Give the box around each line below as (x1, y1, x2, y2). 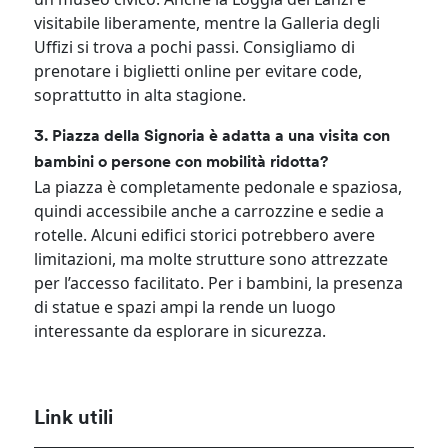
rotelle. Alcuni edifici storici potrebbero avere (34, 223, 376, 246)
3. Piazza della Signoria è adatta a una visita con (34, 128, 391, 145)
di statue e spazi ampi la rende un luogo (34, 295, 337, 318)
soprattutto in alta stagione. (34, 83, 247, 106)
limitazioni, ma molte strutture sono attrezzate (34, 247, 389, 270)
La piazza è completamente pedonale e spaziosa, (34, 175, 403, 198)
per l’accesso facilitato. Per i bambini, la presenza (34, 271, 404, 294)
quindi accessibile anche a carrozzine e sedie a (34, 199, 385, 222)
